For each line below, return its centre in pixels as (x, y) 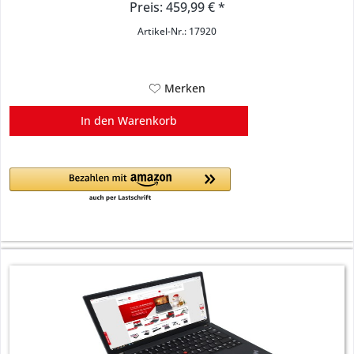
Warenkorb (148, 121)
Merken (185, 88)
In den (98, 121)
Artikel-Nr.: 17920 (177, 32)
